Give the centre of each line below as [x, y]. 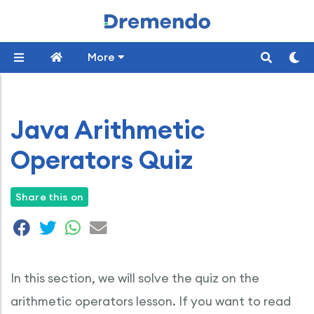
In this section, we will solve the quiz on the [135, 278]
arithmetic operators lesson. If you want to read [151, 301]
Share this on [49, 197]
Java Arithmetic [108, 130]
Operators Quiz [102, 160]
